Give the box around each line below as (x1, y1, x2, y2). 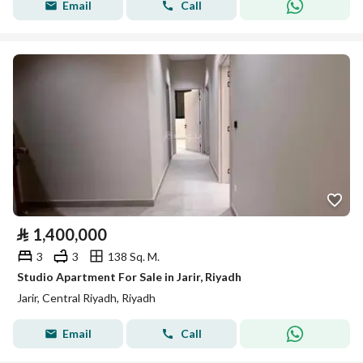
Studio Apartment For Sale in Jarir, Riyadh (17, 270, 241, 284)
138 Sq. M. (108, 249, 160, 263)
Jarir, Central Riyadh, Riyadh (17, 291, 156, 305)
